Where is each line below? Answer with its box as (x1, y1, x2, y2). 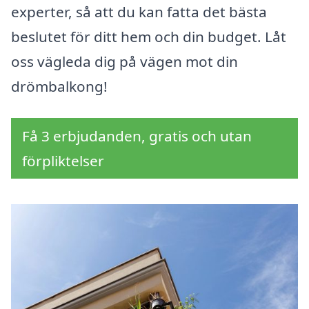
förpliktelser (22, 151, 104, 171)
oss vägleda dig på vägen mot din (11, 52, 238, 72)
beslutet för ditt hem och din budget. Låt (11, 27, 286, 47)
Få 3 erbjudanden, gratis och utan (22, 126, 252, 146)
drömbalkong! (11, 77, 108, 97)
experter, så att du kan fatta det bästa (11, 2, 267, 22)
